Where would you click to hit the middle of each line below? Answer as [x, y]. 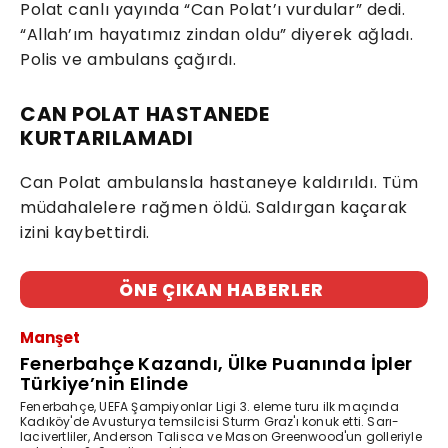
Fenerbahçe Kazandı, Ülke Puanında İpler [216, 364]
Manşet [50, 338]
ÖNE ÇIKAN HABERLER [221, 290]
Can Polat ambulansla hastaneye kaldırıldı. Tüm [219, 183]
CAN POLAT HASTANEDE [145, 114]
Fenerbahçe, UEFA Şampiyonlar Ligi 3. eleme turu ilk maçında [209, 407]
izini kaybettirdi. [85, 233]
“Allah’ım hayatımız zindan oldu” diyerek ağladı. [217, 35]
